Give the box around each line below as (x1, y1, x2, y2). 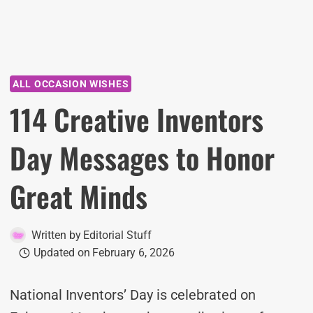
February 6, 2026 (92, 246, 175, 259)
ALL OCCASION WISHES (13, 78, 129, 89)
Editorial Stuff (83, 228, 152, 242)
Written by (31, 228, 81, 242)
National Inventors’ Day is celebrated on (10, 286, 256, 303)
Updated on (33, 246, 90, 259)
